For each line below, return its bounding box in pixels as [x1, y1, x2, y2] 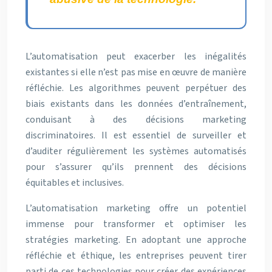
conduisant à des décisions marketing [25, 113, 246, 126]
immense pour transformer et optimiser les [25, 217, 246, 231]
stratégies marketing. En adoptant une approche [25, 233, 246, 246]
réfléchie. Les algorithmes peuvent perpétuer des [25, 81, 246, 95]
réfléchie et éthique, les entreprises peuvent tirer [25, 249, 246, 262]
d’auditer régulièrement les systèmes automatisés [25, 144, 246, 158]
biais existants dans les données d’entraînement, [25, 97, 246, 110]
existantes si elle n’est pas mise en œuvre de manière [25, 66, 246, 79]
